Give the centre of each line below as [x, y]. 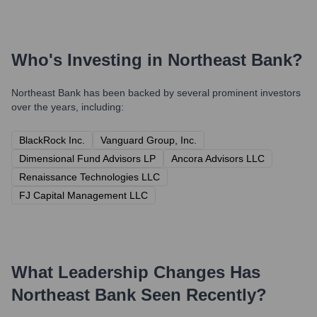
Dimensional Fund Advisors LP [87, 158]
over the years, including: [68, 107]
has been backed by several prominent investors [191, 93]
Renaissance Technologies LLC [90, 177]
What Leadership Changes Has [136, 272]
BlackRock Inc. [52, 140]
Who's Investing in [90, 60]
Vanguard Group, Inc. [149, 140]
